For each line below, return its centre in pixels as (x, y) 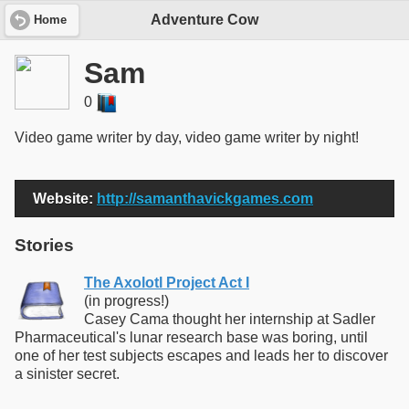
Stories (44, 245)
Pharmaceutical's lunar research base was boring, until (191, 337)
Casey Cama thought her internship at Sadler (230, 319)
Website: (63, 198)
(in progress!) (126, 300)
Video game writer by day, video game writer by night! (187, 138)
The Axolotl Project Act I (167, 282)
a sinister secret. (67, 373)
